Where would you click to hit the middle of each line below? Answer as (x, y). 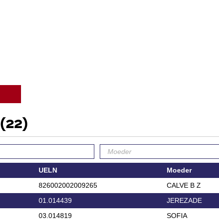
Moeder (179, 170)
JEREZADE (184, 200)
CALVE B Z (184, 185)
